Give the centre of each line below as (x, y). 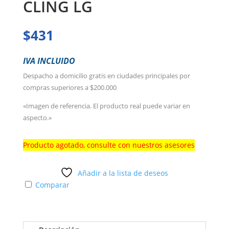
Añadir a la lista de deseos (123, 173)
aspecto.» (37, 118)
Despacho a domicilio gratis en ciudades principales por (106, 76)
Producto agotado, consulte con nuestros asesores (109, 145)
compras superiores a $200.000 (70, 88)
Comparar (52, 185)
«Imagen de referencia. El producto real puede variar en (106, 106)
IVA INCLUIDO (49, 61)
